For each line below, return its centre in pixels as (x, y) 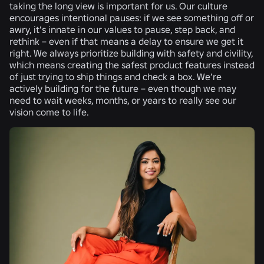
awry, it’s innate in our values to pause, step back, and (122, 29)
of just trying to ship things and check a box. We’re (115, 76)
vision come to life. (50, 112)
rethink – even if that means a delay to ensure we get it (126, 41)
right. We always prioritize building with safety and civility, (131, 53)
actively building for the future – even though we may (123, 88)
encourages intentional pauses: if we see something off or (132, 17)
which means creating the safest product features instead (132, 65)
